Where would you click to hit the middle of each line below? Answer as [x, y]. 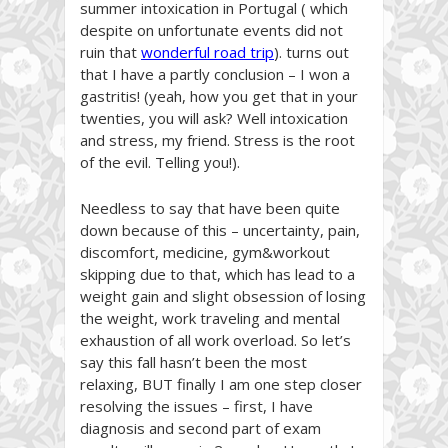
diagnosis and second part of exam [200, 427]
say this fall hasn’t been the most [193, 361]
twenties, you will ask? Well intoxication [214, 117]
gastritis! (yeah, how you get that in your [219, 95]
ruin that [110, 51]
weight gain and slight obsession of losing [223, 295]
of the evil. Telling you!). [162, 161]
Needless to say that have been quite [210, 207]
